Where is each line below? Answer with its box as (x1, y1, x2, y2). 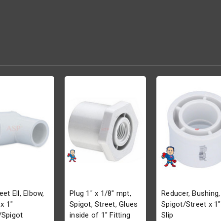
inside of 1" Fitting (70, 211, 130, 220)
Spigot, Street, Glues (70, 200, 138, 209)
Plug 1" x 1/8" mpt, (70, 189, 131, 198)
